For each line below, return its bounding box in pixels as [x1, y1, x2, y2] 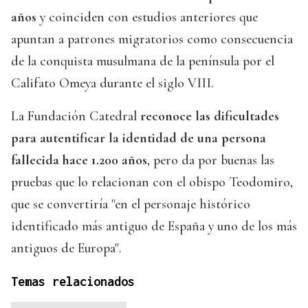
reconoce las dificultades [140, 108, 279, 125]
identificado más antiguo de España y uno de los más [11, 218, 297, 235]
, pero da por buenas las [147, 152, 274, 169]
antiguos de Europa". [11, 240, 122, 257]
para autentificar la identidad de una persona [11, 130, 266, 147]
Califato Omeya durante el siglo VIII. [11, 75, 214, 92]
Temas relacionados [11, 274, 135, 289]
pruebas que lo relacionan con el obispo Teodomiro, [11, 174, 293, 191]
